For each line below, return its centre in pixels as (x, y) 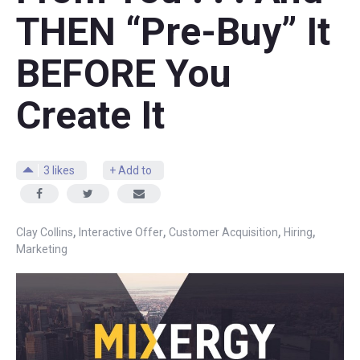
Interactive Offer (121, 232)
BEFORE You (124, 74)
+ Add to (131, 170)
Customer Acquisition (223, 232)
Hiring (298, 232)
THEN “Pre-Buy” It (173, 32)
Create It (90, 115)
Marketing (42, 249)
